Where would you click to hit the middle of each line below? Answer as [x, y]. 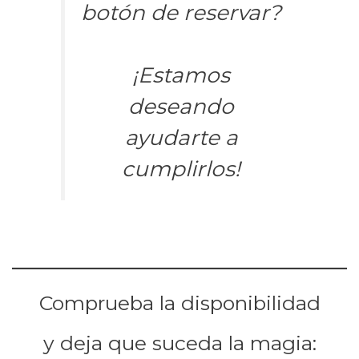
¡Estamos [182, 75]
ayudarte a [181, 138]
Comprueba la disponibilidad [179, 303]
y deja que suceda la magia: [179, 343]
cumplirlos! [182, 169]
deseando [182, 107]
